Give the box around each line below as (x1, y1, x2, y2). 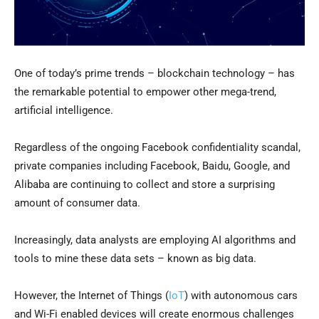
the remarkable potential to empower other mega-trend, (14, 85, 276, 99)
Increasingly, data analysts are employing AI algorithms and (14, 234, 296, 247)
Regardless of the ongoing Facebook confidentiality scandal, (14, 141, 300, 155)
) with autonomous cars (184, 289, 298, 303)
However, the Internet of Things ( (14, 289, 169, 303)
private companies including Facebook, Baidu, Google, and (14, 159, 290, 173)
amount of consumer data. (14, 197, 140, 210)
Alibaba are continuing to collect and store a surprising (14, 178, 275, 192)
